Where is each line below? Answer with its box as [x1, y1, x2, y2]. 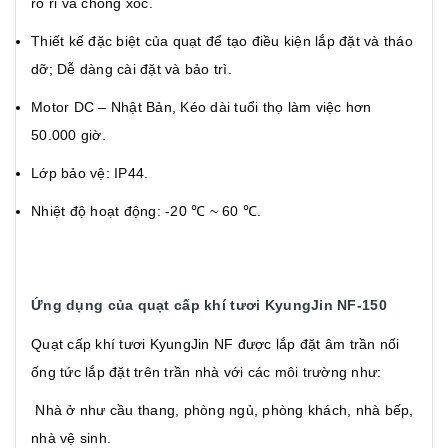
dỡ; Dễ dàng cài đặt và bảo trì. [31, 60, 232, 77]
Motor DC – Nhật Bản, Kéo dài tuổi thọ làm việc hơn [31, 98, 372, 115]
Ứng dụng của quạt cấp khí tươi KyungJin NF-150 [31, 296, 387, 313]
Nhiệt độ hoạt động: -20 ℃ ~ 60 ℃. [31, 202, 262, 219]
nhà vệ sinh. [31, 429, 111, 446]
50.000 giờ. [31, 126, 106, 143]
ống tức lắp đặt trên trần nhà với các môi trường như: [31, 363, 382, 380]
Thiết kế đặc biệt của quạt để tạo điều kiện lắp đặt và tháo [31, 32, 413, 49]
